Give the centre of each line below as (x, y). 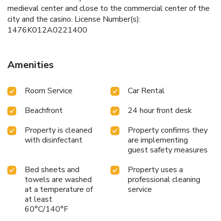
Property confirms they (168, 130)
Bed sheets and (52, 169)
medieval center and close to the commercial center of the (109, 8)
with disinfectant (54, 140)
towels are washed (58, 179)
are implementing (158, 140)
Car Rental (146, 91)
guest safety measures (168, 150)
